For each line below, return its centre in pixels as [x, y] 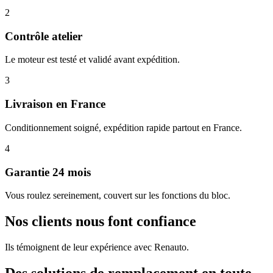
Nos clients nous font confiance [101, 222]
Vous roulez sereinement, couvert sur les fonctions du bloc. [118, 196]
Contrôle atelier [44, 36]
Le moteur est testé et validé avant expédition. [92, 60]
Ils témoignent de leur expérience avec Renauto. [97, 247]
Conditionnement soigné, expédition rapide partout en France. [123, 127]
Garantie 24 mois [48, 172]
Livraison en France [55, 104]
